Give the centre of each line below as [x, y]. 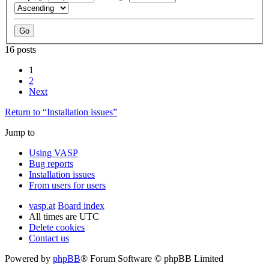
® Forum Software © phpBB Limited [152, 258]
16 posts [20, 49]
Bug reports [51, 163]
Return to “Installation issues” [61, 112]
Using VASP [53, 153]
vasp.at [42, 205]
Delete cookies [57, 227]
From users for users [67, 185]
